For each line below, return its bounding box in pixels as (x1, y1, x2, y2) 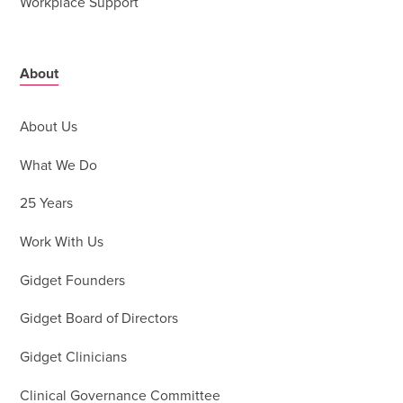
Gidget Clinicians (20, 350, 128, 364)
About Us (20, 121, 78, 135)
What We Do (20, 158, 98, 173)
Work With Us (20, 236, 104, 250)
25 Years (20, 197, 74, 211)
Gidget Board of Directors (20, 312, 179, 327)
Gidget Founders (20, 273, 126, 288)
